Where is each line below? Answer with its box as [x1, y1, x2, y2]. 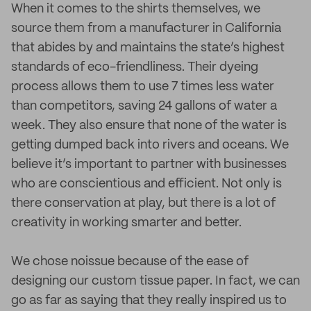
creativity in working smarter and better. [11, 217, 242, 229]
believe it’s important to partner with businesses [11, 158, 287, 171]
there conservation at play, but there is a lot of [11, 197, 276, 210]
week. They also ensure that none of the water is [11, 119, 287, 132]
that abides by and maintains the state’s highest [11, 42, 285, 54]
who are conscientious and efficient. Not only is [11, 178, 282, 190]
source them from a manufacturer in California [11, 22, 281, 35]
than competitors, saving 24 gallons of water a [11, 100, 277, 112]
